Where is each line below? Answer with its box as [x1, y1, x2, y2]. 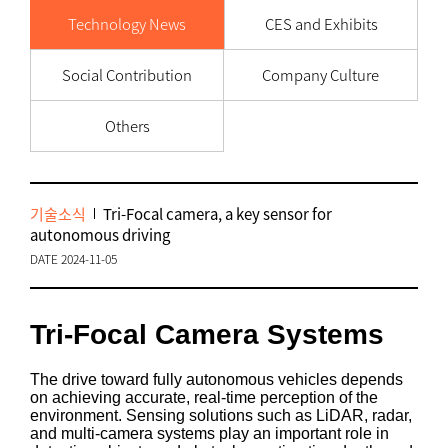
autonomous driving [30, 224, 170, 246]
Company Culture [262, 64, 379, 86]
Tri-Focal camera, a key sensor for [103, 203, 332, 225]
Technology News [68, 13, 186, 35]
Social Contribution [62, 64, 192, 86]
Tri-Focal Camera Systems [30, 319, 384, 350]
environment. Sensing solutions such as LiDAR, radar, [30, 407, 412, 424]
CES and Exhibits [264, 13, 378, 35]
